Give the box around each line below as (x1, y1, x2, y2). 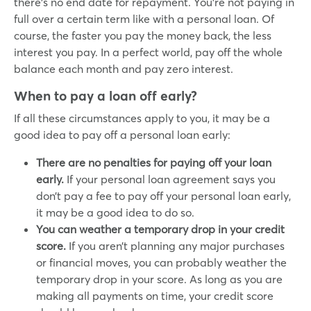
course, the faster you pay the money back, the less (14, 28, 271, 42)
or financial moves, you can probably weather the (36, 255, 287, 269)
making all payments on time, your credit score (36, 288, 274, 303)
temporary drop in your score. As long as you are (36, 271, 283, 286)
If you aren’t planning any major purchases (66, 238, 285, 253)
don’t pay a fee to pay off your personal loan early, (36, 188, 291, 203)
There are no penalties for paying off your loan (36, 155, 271, 169)
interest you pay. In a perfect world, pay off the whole (14, 44, 283, 59)
